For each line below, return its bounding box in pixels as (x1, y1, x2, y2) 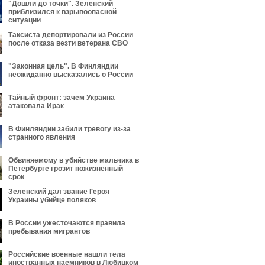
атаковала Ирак (8, 102, 64, 110)
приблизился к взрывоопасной (8, 8, 117, 16)
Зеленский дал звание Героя (8, 188, 109, 196)
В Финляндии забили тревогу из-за (8, 125, 131, 133)
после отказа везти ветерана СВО (8, 39, 128, 47)
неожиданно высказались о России (8, 70, 133, 79)
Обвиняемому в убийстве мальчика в (8, 156, 139, 164)
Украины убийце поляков (8, 196, 96, 204)
